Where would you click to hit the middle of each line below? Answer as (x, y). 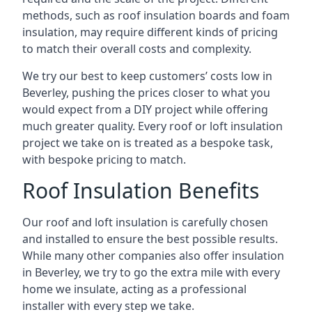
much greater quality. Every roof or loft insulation (153, 126)
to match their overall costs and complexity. (137, 49)
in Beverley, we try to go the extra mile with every (151, 272)
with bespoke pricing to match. (104, 159)
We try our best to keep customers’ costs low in (147, 76)
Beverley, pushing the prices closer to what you (146, 93)
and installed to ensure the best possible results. (150, 239)
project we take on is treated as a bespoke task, (148, 143)
